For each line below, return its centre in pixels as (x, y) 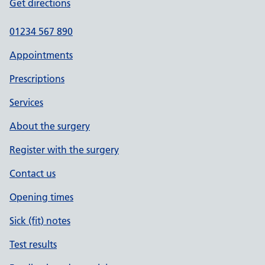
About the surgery (50, 126)
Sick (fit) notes (40, 221)
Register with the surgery (64, 150)
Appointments (41, 55)
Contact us (33, 173)
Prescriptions (37, 79)
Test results (33, 244)
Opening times (41, 197)
